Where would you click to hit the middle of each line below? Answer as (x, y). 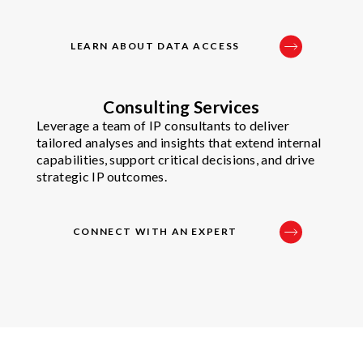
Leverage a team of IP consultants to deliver (163, 126)
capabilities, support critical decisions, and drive (176, 160)
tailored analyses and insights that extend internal (179, 143)
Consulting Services (181, 107)
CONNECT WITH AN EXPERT (155, 232)
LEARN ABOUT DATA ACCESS (155, 46)
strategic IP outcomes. (102, 177)
